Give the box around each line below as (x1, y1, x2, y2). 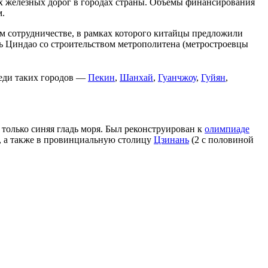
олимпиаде (205, 124, 249, 135)
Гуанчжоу (158, 72, 196, 83)
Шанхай (120, 72, 153, 83)
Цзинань (154, 135, 189, 145)
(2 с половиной (189, 135, 254, 145)
